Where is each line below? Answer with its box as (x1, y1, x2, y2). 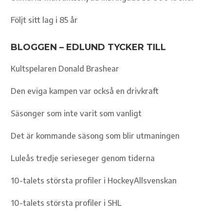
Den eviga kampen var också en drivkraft (11, 86, 159, 96)
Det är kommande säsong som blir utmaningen (11, 131, 180, 141)
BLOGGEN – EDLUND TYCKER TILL (11, 42, 166, 53)
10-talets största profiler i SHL (11, 198, 122, 208)
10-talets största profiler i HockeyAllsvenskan (11, 176, 177, 185)
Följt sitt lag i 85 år (11, 15, 78, 25)
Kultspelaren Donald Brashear (11, 64, 120, 73)
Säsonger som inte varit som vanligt (11, 109, 142, 118)
